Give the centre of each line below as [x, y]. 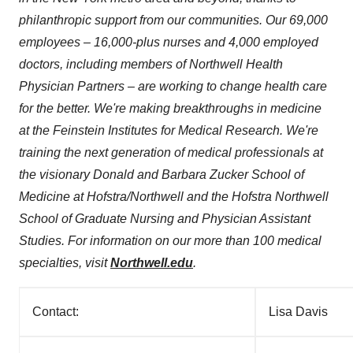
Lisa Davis [298, 312]
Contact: [56, 312]
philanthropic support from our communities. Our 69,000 [173, 20]
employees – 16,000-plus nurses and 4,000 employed [169, 42]
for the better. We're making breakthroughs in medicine [170, 108]
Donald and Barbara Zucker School [192, 175]
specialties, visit [65, 263]
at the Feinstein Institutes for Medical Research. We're [169, 130]
